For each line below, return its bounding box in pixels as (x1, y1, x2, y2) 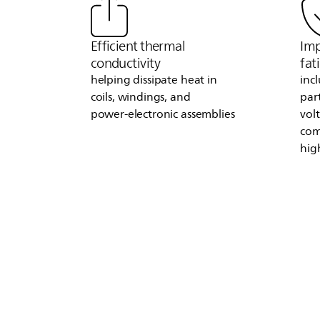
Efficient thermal (90, 34, 186, 56)
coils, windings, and (90, 87, 191, 106)
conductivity (90, 51, 161, 74)
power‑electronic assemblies (90, 104, 235, 124)
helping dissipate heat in (90, 70, 217, 89)
